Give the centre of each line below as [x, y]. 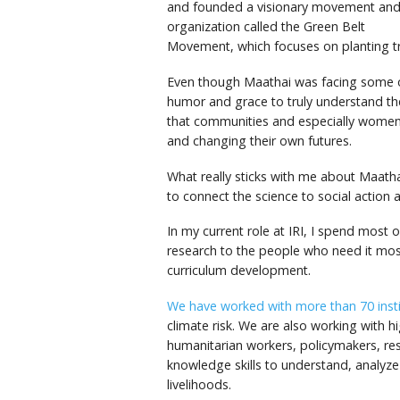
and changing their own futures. [259, 140]
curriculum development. [239, 271]
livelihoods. [199, 385]
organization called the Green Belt [266, 27]
